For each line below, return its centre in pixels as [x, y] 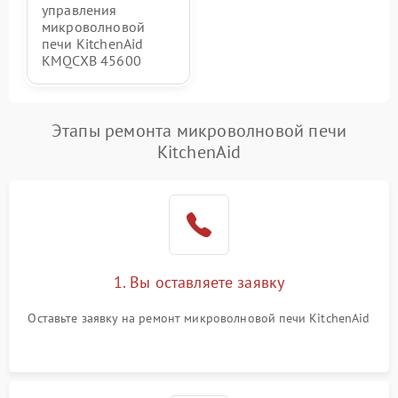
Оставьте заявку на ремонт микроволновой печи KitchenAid [199, 318]
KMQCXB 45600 [92, 61]
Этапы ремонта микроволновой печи [199, 131]
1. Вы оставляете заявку [199, 283]
